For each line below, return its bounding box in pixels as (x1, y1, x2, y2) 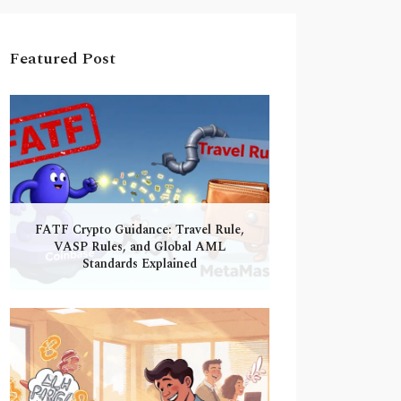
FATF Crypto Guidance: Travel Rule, (35, 219, 244, 239)
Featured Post (10, 47, 115, 71)
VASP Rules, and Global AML (54, 236, 226, 256)
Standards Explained (82, 253, 197, 273)
